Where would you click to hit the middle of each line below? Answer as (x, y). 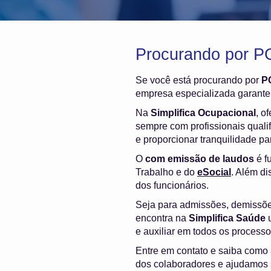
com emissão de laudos (200, 158)
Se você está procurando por (198, 80)
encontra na (162, 218)
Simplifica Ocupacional (203, 113)
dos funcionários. (172, 185)
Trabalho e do (166, 172)
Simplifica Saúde (227, 218)
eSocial (214, 172)
